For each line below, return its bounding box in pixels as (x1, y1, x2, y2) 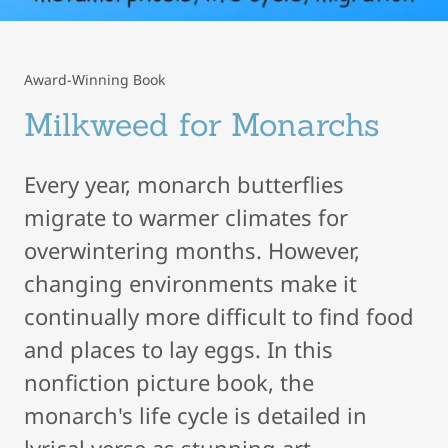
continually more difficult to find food (24, 301, 414, 332)
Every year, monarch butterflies (24, 169, 344, 200)
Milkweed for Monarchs (24, 104, 380, 146)
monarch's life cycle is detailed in (24, 400, 367, 431)
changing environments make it (24, 268, 357, 299)
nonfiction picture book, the (24, 367, 314, 398)
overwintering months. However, (24, 235, 360, 266)
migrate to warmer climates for (24, 202, 348, 233)
